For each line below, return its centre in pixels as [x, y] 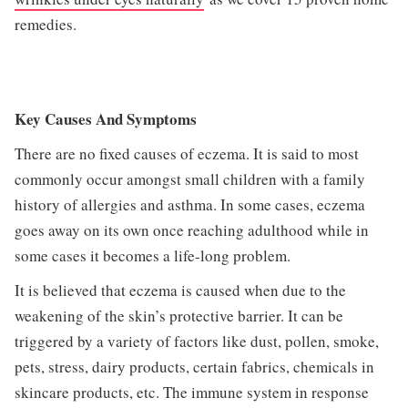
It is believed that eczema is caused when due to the [180, 290]
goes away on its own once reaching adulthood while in [191, 229]
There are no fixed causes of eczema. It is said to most [186, 153]
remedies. [45, 24]
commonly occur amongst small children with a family [189, 178]
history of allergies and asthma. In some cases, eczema [189, 204]
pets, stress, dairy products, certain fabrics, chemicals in [194, 366]
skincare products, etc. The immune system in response [191, 392]
